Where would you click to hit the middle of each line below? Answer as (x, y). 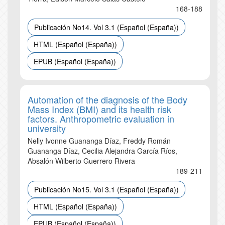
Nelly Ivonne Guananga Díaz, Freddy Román (99, 141)
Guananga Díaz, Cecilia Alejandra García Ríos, (102, 151)
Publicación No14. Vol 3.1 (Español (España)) (106, 27)
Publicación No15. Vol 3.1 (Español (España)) (106, 189)
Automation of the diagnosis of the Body (107, 99)
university (47, 128)
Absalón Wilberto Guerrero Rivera (81, 161)
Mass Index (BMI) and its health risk (99, 109)
